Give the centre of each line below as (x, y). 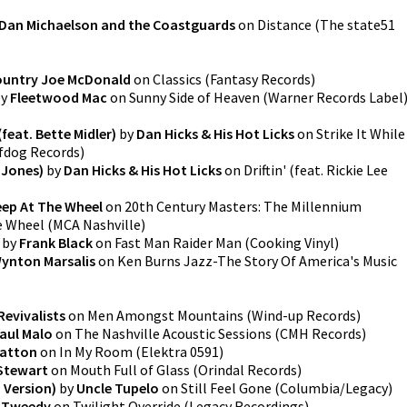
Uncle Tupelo (118, 388)
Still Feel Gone (226, 388)
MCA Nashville (97, 224)
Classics (177, 79)
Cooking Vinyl (292, 243)
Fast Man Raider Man (178, 243)
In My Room (96, 352)
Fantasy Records (260, 79)
